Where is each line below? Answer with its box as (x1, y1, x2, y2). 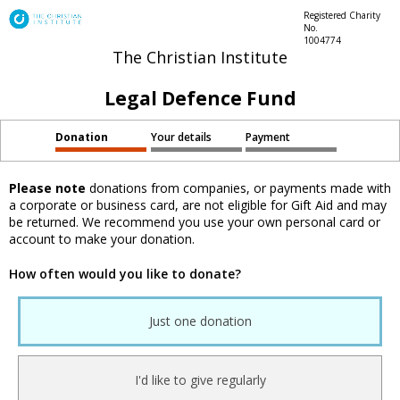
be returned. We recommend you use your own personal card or (9, 213, 380, 231)
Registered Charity (303, 9, 380, 21)
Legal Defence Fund (104, 86, 296, 111)
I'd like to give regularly (134, 371, 266, 389)
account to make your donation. (9, 230, 195, 248)
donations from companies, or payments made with (86, 179, 391, 197)
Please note (9, 179, 86, 197)
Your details (150, 129, 212, 144)
